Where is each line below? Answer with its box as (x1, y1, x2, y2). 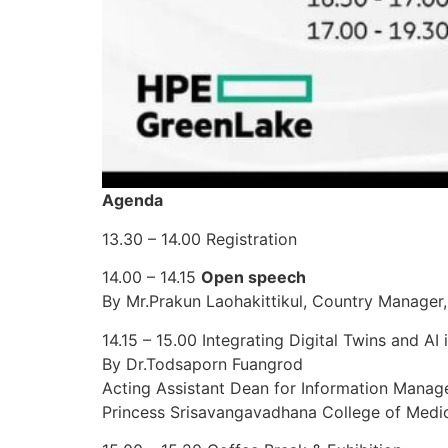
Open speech (201, 267, 306, 288)
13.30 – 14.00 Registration (102, 228, 297, 249)
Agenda (102, 190, 163, 211)
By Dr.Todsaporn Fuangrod (102, 353, 303, 374)
